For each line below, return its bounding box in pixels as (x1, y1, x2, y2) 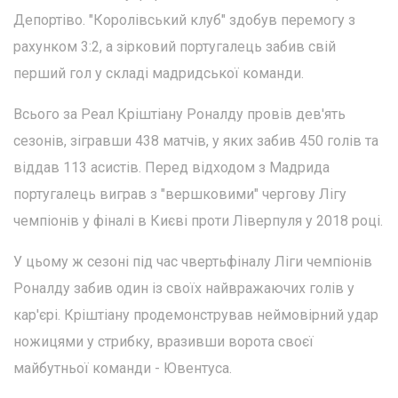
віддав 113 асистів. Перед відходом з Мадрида (13, 159, 330, 177)
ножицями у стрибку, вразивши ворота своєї (13, 333, 314, 351)
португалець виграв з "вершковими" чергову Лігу (13, 186, 346, 203)
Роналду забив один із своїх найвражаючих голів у (13, 280, 354, 298)
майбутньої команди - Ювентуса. (13, 360, 232, 378)
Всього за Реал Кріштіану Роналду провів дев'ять (13, 106, 346, 123)
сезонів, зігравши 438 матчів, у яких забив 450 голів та (13, 132, 378, 150)
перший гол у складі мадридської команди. (13, 65, 304, 83)
